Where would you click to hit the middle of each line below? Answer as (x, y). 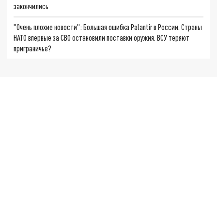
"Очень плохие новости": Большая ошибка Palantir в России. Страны (108, 27)
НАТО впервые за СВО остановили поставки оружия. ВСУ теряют (102, 38)
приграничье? (33, 48)
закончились (31, 6)
